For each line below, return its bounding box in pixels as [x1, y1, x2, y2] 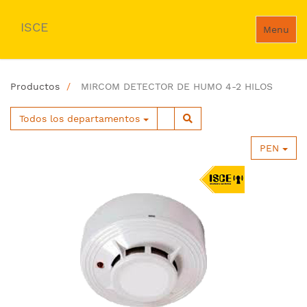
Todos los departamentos [19, 113, 140, 124]
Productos [10, 81, 60, 92]
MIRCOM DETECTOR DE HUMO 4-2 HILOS [81, 81, 273, 92]
